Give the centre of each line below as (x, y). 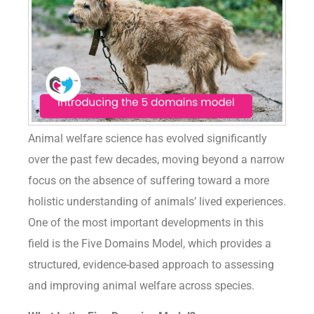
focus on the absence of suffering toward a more (149, 181)
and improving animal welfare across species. (141, 286)
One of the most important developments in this (146, 223)
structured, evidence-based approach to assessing (151, 265)
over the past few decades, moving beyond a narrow (156, 160)
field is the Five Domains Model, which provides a (150, 244)
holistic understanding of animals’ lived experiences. (157, 202)
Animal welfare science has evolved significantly (148, 139)
